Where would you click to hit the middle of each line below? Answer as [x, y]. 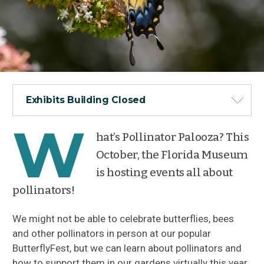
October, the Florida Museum [171, 154]
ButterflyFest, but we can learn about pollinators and [127, 248]
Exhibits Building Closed [86, 100]
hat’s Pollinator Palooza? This [172, 137]
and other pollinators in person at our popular [112, 234]
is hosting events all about [164, 172]
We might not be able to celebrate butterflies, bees [123, 219]
